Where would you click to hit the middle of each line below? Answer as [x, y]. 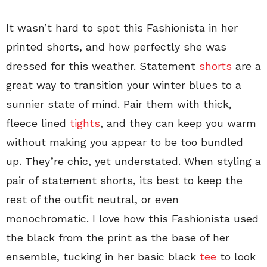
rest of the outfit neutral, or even [92, 200]
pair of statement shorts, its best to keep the [124, 181]
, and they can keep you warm [178, 123]
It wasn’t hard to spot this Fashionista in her [122, 28]
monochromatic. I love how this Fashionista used [132, 219]
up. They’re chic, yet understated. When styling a [133, 162]
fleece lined [38, 123]
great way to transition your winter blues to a [124, 85]
